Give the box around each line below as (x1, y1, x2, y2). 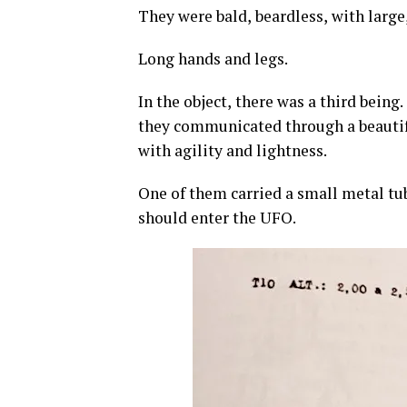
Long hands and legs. (138, 47, 291, 69)
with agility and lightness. (138, 139, 327, 161)
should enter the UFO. (138, 206, 296, 228)
